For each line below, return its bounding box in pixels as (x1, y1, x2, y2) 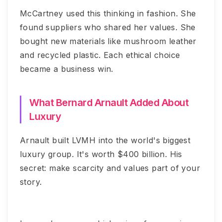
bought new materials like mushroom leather (20, 36, 197, 46)
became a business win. (20, 63, 113, 74)
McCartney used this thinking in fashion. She (20, 8, 196, 18)
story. (20, 176, 42, 187)
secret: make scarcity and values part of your (20, 163, 200, 173)
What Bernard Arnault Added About (29, 96, 188, 109)
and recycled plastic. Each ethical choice (20, 50, 180, 60)
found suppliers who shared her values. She (20, 22, 196, 32)
